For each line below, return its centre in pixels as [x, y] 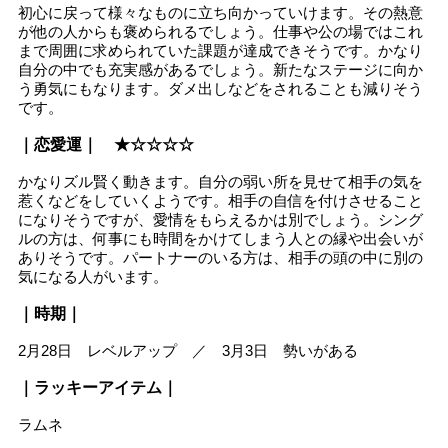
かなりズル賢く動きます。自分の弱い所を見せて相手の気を [220, 181]
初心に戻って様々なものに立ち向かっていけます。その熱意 [220, 12]
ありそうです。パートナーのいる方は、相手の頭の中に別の [220, 257]
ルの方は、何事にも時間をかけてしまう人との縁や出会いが [220, 238]
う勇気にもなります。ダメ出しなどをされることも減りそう [220, 88]
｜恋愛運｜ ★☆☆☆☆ [106, 144]
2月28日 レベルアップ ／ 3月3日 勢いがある [188, 350]
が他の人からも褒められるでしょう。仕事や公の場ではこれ [220, 31]
